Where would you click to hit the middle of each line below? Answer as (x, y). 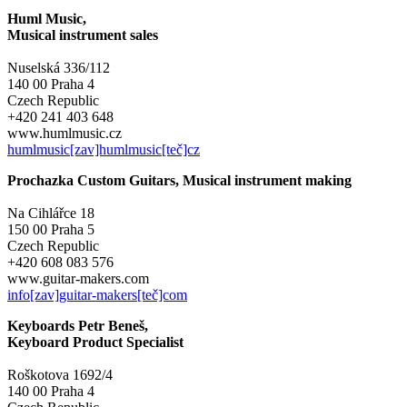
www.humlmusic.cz (65, 133)
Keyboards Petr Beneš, (78, 325)
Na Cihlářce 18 (51, 213)
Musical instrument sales (83, 35)
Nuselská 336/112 (59, 67)
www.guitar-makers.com (78, 278)
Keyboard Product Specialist (95, 342)
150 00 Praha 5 (51, 229)
